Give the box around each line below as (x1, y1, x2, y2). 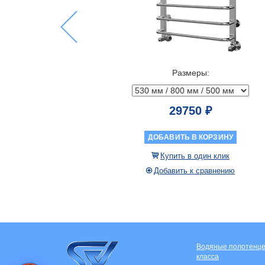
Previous (60, 44, 93, 54)
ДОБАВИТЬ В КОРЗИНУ (124, 133, 209, 142)
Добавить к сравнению (130, 166, 211, 176)
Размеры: (148, 67, 186, 77)
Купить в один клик (136, 151, 206, 161)
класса (196, 252, 219, 261)
